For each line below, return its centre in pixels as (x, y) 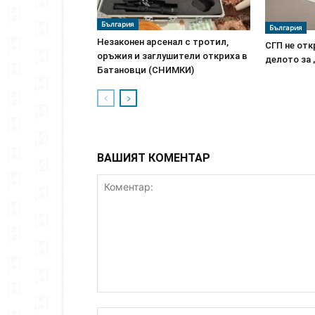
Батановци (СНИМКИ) (146, 70)
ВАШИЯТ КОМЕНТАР (154, 158)
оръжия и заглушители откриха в (172, 56)
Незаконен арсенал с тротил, (163, 42)
